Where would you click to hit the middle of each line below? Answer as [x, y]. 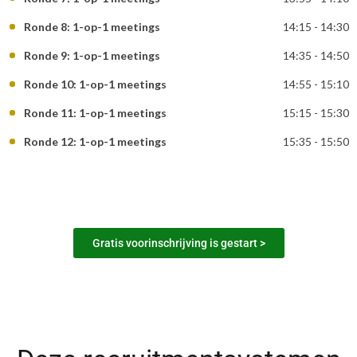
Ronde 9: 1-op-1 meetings [92, 56]
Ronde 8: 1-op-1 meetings [92, 27]
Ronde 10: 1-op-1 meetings [95, 84]
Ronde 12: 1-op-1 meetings [95, 142]
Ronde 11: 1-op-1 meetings [95, 113]
